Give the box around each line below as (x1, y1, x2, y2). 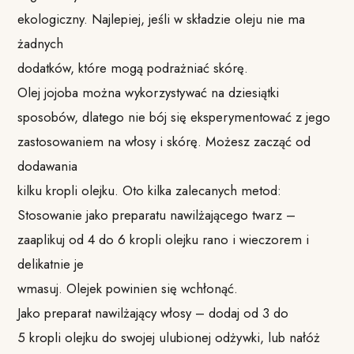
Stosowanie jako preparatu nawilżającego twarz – (17, 205, 296, 224)
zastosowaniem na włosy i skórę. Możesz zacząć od (17, 131, 311, 151)
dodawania (17, 156, 78, 175)
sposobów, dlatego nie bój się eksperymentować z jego (17, 107, 331, 126)
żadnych (17, 33, 64, 53)
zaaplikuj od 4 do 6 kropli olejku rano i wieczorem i (17, 229, 310, 249)
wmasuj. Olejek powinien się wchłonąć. (17, 278, 239, 298)
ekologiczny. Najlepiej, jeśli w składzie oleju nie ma (17, 9, 306, 28)
